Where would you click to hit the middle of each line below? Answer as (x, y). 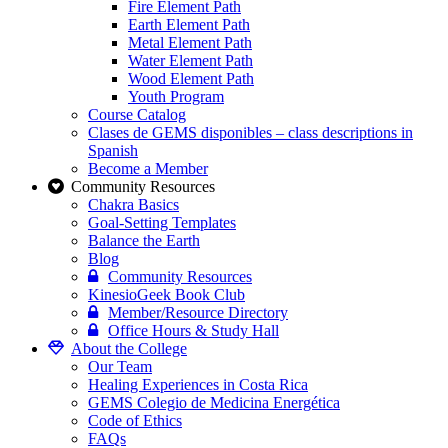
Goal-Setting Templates (162, 223)
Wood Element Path (191, 79)
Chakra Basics (133, 205)
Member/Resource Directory (198, 313)
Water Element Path (190, 61)
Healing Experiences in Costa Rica (198, 385)
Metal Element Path (190, 43)
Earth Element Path (189, 25)
